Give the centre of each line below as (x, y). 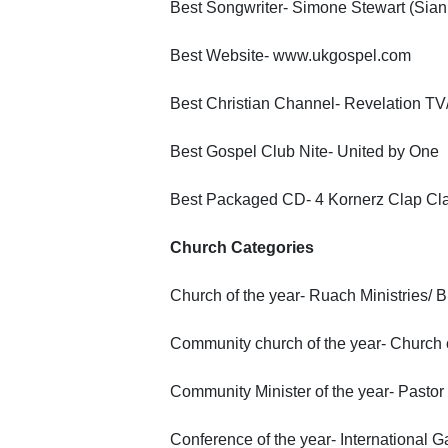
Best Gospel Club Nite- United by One (304, 151)
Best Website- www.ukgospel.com (290, 55)
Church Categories (241, 247)
